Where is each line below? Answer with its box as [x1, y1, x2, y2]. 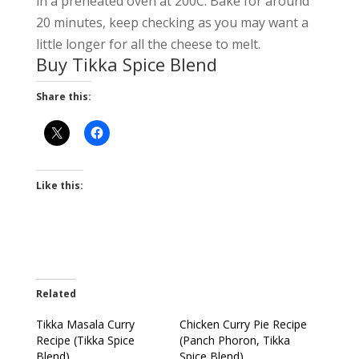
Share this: [35, 90, 91, 104]
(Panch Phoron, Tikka [179, 333, 290, 349]
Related [35, 287, 76, 301]
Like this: [35, 179, 83, 193]
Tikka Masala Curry [35, 317, 135, 333]
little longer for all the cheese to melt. [35, 35, 260, 54]
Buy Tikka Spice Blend [35, 52, 217, 77]
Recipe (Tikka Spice [35, 333, 135, 349]
